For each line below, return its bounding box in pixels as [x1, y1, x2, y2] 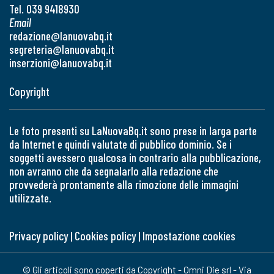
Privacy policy [9, 228, 68, 243]
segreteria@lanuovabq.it [9, 42, 114, 56]
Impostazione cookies [143, 228, 235, 243]
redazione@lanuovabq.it [9, 28, 113, 43]
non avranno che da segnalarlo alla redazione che [9, 163, 218, 178]
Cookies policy [75, 228, 136, 243]
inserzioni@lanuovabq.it [9, 55, 112, 70]
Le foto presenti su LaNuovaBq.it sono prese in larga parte [9, 123, 257, 138]
